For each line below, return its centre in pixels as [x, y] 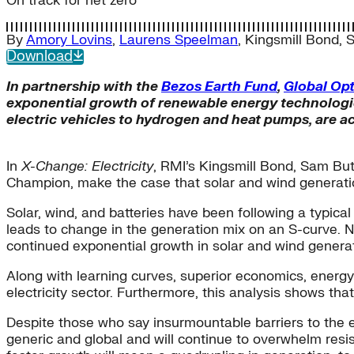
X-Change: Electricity [87, 167]
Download [40, 57]
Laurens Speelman [179, 40]
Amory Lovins [69, 40]
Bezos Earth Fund [219, 87]
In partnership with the [84, 87]
